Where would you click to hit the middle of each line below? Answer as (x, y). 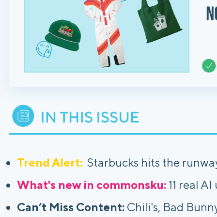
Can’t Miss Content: (71, 207)
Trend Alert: (50, 162)
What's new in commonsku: (92, 184)
